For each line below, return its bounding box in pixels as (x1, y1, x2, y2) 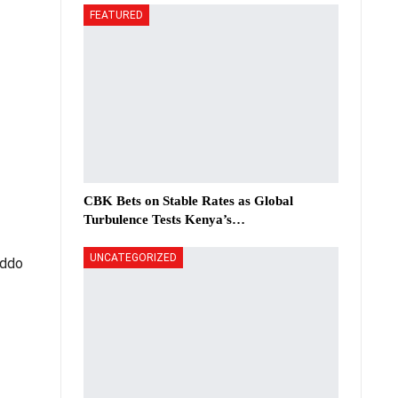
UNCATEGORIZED (90, 251, 177, 264)
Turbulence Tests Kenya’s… (84, 211, 245, 227)
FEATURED (90, 8, 143, 21)
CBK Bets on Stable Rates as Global (84, 193, 293, 208)
